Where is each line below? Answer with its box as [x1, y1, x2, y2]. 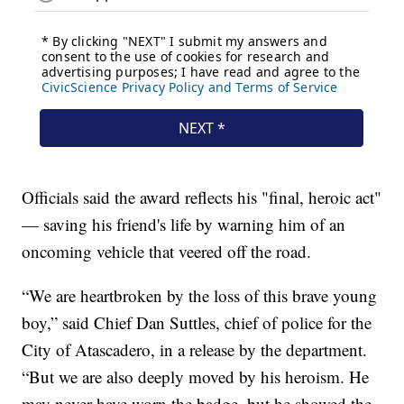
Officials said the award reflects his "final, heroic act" [22, 186, 382, 209]
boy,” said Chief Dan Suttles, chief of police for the [22, 311, 372, 335]
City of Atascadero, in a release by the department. [22, 338, 368, 362]
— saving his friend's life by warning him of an [22, 213, 346, 236]
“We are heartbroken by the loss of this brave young [22, 284, 378, 308]
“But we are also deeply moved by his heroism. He [22, 365, 370, 389]
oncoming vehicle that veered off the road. [22, 240, 312, 263]
